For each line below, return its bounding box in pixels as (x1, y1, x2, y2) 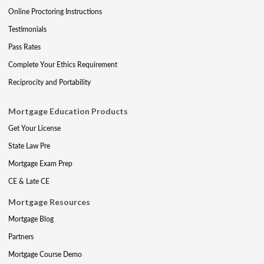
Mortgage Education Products (8, 106, 128, 116)
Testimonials (8, 24, 47, 34)
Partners (8, 232, 34, 242)
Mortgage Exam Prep (8, 159, 72, 169)
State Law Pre (8, 141, 50, 151)
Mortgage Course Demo (8, 249, 82, 259)
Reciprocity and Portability (8, 77, 91, 87)
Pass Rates (8, 42, 41, 52)
